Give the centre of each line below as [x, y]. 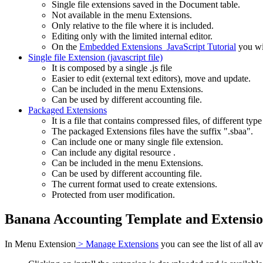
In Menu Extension [40, 244]
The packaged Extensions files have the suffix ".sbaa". [152, 131]
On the [65, 46]
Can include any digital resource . [114, 152]
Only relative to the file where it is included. [133, 25]
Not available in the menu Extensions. [122, 15]
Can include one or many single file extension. [137, 141]
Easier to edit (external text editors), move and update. [151, 78]
